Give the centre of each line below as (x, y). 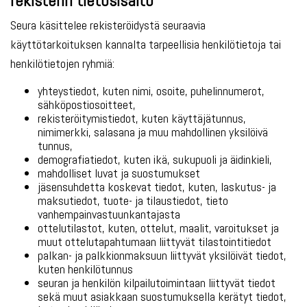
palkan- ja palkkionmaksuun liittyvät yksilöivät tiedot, (162, 255)
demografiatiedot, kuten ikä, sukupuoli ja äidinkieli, (155, 159)
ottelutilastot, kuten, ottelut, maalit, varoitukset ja (158, 228)
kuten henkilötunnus (85, 269)
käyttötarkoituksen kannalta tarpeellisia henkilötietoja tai (146, 44)
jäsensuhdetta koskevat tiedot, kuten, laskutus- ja (157, 187)
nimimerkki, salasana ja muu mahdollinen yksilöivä (153, 132)
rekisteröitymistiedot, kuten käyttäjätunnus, (142, 118)
